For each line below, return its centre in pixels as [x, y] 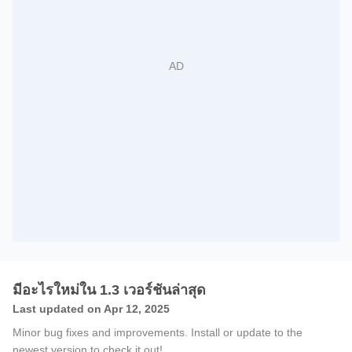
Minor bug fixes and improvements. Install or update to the [158, 332]
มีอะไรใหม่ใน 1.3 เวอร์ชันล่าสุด [109, 290]
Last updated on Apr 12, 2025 [91, 309]
